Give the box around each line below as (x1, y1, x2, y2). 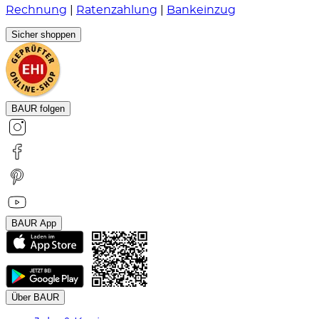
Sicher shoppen (11, 28, 75, 40)
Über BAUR (11, 291, 59, 303)
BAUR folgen (11, 103, 65, 114)
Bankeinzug (167, 4, 236, 16)
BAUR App (11, 217, 56, 229)
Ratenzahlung (76, 4, 157, 16)
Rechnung (6, 4, 67, 16)
